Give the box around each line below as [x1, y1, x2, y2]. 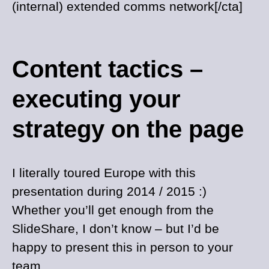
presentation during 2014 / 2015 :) [12, 184, 207, 198]
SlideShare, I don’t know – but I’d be [12, 222, 219, 235]
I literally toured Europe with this [12, 166, 196, 180]
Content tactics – [12, 56, 203, 82]
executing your [12, 86, 181, 112]
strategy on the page [12, 116, 244, 142]
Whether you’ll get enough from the [12, 203, 214, 217]
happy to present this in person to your [12, 240, 233, 254]
